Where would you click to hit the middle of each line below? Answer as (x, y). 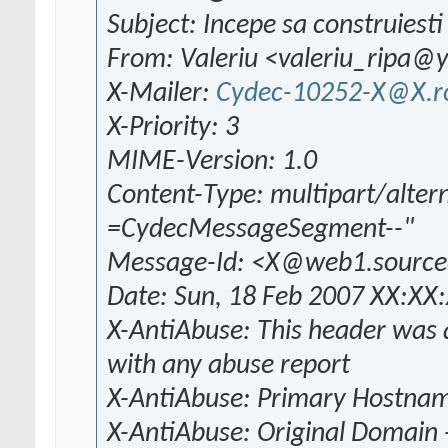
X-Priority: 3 (173, 128)
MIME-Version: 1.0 (212, 162)
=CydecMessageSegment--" (260, 230)
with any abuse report (228, 366)
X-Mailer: (161, 94)
